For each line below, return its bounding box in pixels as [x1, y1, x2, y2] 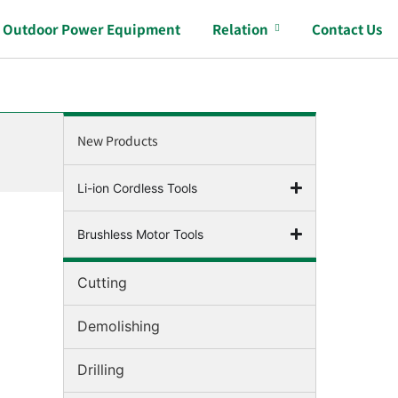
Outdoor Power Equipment [3, 20, 180, 38]
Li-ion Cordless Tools [77, 180, 197, 195]
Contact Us [312, 20, 382, 38]
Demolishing [77, 317, 160, 335]
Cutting [77, 274, 127, 291]
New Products [77, 131, 158, 149]
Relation [212, 20, 268, 38]
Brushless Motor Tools [77, 227, 203, 242]
